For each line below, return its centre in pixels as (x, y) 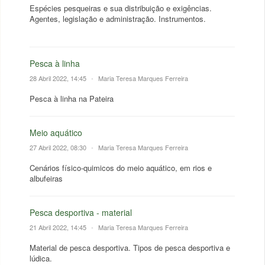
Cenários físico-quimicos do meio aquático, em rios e (121, 168)
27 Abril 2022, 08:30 (59, 147)
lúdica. (41, 258)
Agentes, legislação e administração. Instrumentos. (118, 19)
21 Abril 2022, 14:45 (59, 227)
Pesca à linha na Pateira (72, 98)
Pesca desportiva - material (81, 212)
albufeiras (46, 178)
